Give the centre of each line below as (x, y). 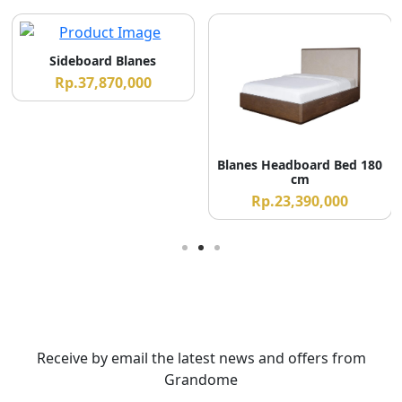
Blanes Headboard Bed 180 (300, 165)
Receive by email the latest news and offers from (201, 358)
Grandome (201, 380)
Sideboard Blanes (103, 61)
